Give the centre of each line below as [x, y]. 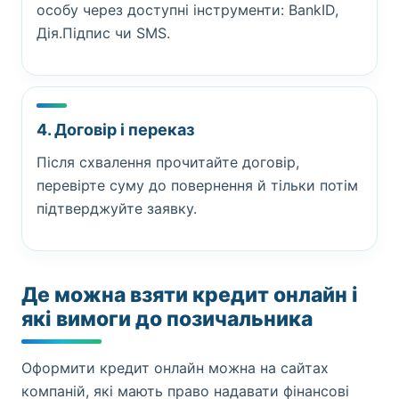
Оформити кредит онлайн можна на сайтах [175, 368]
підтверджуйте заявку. [117, 208]
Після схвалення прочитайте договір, [168, 162]
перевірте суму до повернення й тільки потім [197, 185]
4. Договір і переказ [115, 130]
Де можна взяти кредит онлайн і [190, 295]
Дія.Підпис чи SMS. [103, 33]
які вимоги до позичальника [167, 319]
